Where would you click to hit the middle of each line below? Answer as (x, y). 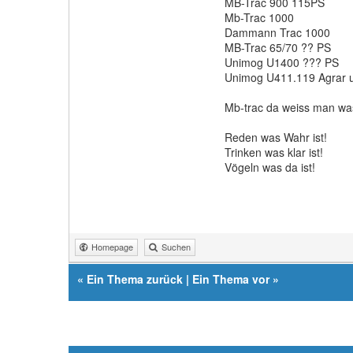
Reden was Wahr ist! (275, 137)
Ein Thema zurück (135, 279)
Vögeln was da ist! (269, 167)
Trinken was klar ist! (273, 152)
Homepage (112, 247)
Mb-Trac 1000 (259, 18)
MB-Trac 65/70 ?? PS (277, 48)
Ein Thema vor (231, 279)
